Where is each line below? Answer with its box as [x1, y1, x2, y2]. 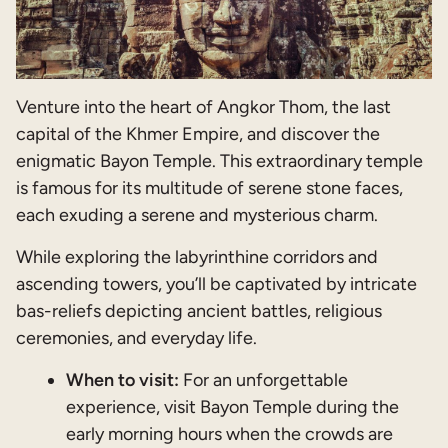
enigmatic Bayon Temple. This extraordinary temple [16, 150, 423, 173]
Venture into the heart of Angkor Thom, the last [16, 96, 391, 119]
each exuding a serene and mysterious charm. [16, 204, 378, 227]
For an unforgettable [179, 369, 348, 392]
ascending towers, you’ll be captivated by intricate [16, 273, 417, 296]
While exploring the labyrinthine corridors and [16, 246, 378, 269]
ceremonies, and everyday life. [16, 327, 257, 350]
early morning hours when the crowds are [66, 423, 393, 446]
